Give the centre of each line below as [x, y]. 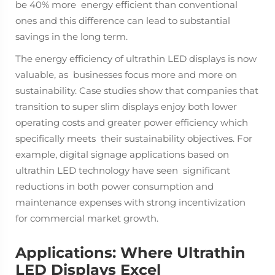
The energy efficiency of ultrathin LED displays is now [136, 59]
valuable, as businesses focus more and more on [126, 75]
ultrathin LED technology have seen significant [123, 170]
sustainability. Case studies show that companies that [137, 91]
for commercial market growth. [87, 218]
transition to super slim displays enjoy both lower [126, 107]
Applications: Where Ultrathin [130, 253]
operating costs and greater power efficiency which [132, 122]
